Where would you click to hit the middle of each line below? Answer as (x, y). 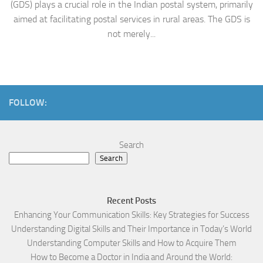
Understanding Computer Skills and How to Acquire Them (131, 243)
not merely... (131, 34)
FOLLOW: (28, 103)
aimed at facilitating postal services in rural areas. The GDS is (131, 19)
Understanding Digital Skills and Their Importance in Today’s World (131, 229)
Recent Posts (131, 201)
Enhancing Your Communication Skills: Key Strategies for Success (131, 215)
